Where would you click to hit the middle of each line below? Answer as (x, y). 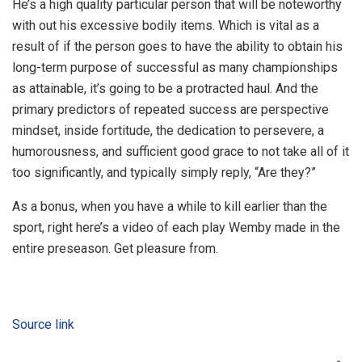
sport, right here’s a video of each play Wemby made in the (176, 227)
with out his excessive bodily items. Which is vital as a (166, 25)
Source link (43, 324)
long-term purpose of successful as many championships (175, 67)
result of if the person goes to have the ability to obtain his (177, 46)
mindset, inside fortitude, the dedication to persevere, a (168, 130)
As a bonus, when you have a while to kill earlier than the (170, 206)
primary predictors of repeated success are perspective (170, 109)
